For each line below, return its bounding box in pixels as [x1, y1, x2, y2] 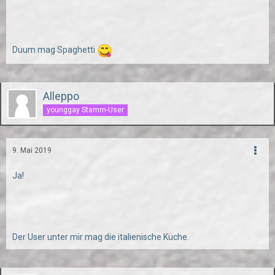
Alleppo [43, 90, 79, 103]
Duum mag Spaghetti [12, 45, 97, 55]
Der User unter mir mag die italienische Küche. [12, 232, 189, 242]
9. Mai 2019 [12, 146, 52, 155]
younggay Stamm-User [47, 105, 124, 114]
